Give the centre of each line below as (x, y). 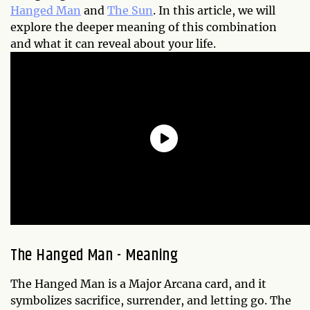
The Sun (130, 10)
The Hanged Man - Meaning (94, 255)
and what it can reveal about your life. (113, 43)
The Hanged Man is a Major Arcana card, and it (138, 283)
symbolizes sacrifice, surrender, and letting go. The (151, 300)
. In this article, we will (214, 10)
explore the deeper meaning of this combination (144, 27)
